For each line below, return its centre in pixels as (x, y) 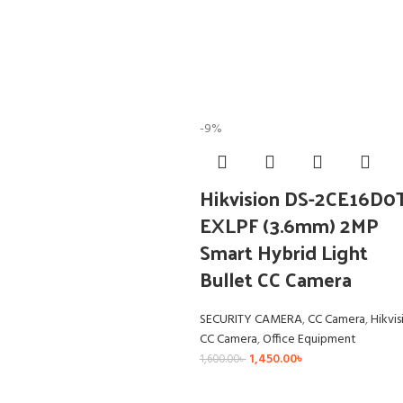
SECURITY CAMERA (251, 320)
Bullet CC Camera (275, 279)
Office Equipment (309, 340)
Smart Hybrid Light (283, 252)
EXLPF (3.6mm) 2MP (289, 225)
